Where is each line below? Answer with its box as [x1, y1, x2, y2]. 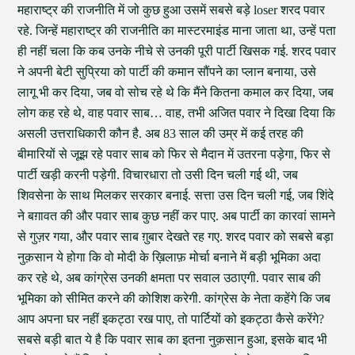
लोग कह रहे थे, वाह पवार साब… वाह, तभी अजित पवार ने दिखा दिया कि [17, 106, 336, 120]
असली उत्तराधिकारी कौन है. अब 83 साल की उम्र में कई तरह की [17, 127, 304, 140]
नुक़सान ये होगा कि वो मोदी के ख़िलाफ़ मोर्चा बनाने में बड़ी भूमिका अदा [17, 250, 322, 264]
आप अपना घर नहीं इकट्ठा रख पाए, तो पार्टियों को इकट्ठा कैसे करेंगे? [17, 312, 325, 326]
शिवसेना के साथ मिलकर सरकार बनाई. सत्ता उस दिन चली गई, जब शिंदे [17, 189, 334, 202]
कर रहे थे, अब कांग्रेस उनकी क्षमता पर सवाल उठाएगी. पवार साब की [17, 271, 322, 284]
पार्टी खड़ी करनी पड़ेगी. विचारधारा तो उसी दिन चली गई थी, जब [17, 168, 299, 181]
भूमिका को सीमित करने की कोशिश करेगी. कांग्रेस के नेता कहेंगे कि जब [17, 292, 331, 305]
